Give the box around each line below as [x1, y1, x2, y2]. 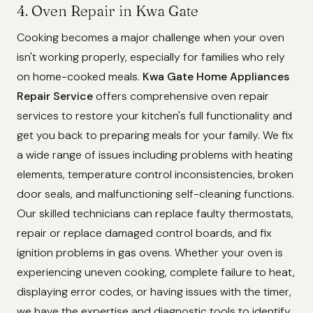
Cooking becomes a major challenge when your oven [17, 30, 284, 45]
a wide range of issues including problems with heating [17, 147, 293, 163]
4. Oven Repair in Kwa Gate [17, 2, 198, 20]
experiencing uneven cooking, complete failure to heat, [17, 265, 295, 280]
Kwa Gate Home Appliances [143, 69, 289, 85]
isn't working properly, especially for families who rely [17, 50, 285, 65]
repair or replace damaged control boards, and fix [17, 226, 272, 241]
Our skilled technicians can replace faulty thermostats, [17, 206, 293, 221]
